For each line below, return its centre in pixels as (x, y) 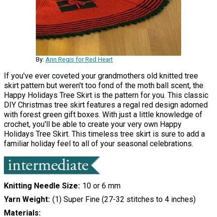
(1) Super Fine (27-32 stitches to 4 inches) (124, 199)
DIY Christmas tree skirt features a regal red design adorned (106, 105)
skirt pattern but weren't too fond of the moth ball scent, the (104, 85)
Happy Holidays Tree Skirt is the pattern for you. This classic (106, 95)
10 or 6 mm (101, 186)
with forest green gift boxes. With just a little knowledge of (103, 114)
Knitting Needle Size (41, 186)
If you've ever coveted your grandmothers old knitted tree (101, 76)
